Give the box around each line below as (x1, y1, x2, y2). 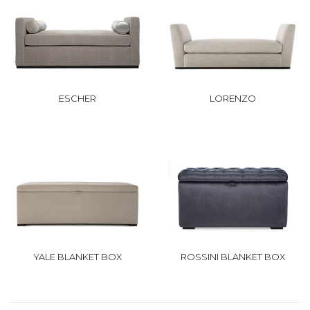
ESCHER (59, 93, 96, 104)
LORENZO (209, 93, 256, 104)
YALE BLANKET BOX (33, 252, 122, 263)
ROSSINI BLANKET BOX (180, 252, 285, 263)
